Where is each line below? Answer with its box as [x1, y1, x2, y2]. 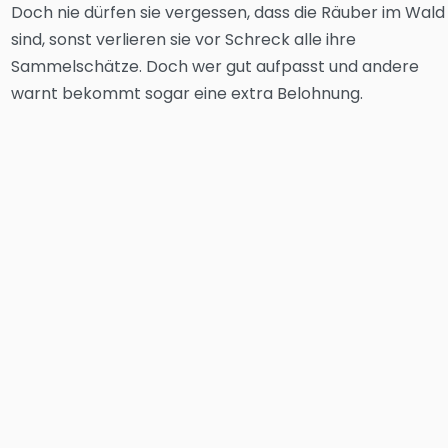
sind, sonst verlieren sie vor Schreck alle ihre [11, 28, 357, 51]
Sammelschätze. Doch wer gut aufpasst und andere [11, 55, 420, 78]
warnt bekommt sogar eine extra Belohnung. [11, 82, 364, 105]
